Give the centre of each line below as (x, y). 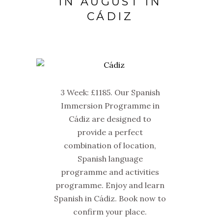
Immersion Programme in (110, 105)
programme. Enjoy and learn (110, 185)
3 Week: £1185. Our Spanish (110, 92)
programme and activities (110, 172)
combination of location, (110, 145)
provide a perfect (110, 132)
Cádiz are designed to (110, 119)
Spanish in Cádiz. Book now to (110, 198)
